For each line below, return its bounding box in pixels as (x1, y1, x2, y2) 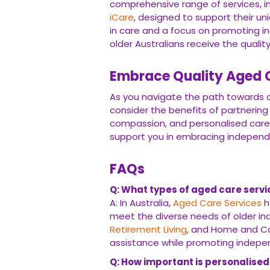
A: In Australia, (110, 196, 173, 209)
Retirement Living (110, 223, 187, 236)
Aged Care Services (173, 196, 262, 209)
